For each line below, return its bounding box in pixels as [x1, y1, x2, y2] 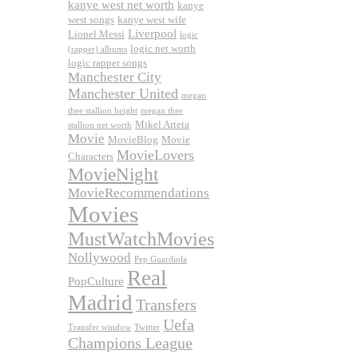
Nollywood [68, 250, 131, 266]
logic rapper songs [68, 57, 147, 70]
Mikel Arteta [135, 118, 189, 131]
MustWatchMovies [68, 228, 214, 250]
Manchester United [68, 86, 178, 102]
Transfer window [68, 323, 131, 332]
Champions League [68, 334, 193, 352]
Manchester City [68, 70, 161, 86]
